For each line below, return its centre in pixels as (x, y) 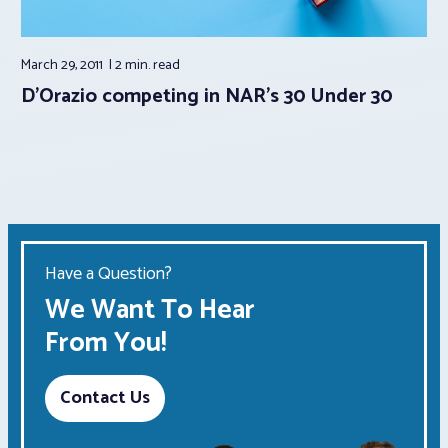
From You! (105, 344)
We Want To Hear (150, 311)
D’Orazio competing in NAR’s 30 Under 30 (207, 97)
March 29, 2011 (63, 66)
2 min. (134, 66)
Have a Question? (108, 274)
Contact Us (105, 398)
